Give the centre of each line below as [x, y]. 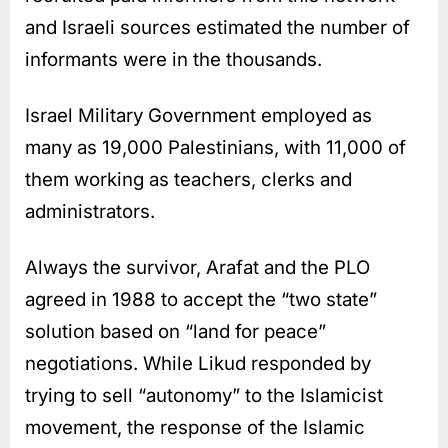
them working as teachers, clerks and [188, 179]
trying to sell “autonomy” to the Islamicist [204, 395]
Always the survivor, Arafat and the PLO [197, 267]
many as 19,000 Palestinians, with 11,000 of [215, 147]
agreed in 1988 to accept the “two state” [201, 299]
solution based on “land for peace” [175, 331]
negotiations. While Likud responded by [198, 363]
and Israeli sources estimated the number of [217, 27]
